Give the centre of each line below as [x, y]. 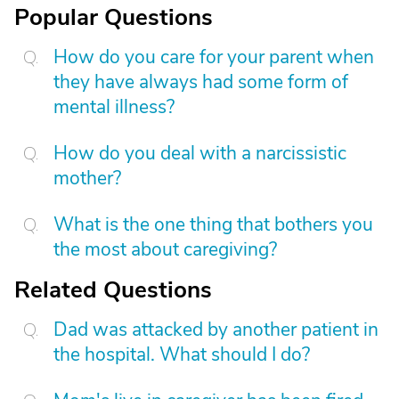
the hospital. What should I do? [182, 354]
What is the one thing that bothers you [213, 224]
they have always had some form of [201, 82]
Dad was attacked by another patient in [216, 330]
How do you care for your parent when [214, 57]
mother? [87, 178]
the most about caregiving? [165, 249]
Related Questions [113, 290]
